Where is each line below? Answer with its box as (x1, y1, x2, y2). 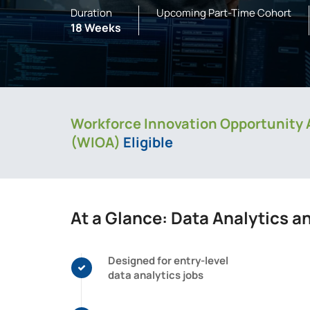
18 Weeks (71, 20, 121, 35)
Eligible (123, 133, 173, 152)
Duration (71, 6, 112, 20)
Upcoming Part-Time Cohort (156, 6, 291, 20)
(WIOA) (71, 133, 123, 152)
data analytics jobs (108, 268, 203, 282)
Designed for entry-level (108, 253, 228, 268)
